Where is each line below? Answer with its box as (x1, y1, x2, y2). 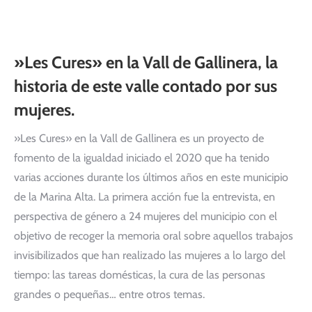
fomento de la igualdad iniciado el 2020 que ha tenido (14, 151, 270, 164)
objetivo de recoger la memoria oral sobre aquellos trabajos (14, 229, 293, 242)
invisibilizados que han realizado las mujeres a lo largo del (14, 249, 286, 262)
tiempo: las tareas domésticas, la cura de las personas (14, 268, 265, 281)
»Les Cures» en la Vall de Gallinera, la (14, 52, 278, 72)
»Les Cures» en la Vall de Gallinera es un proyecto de (14, 132, 264, 145)
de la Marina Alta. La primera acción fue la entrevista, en (14, 190, 275, 203)
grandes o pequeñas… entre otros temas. (14, 288, 205, 301)
